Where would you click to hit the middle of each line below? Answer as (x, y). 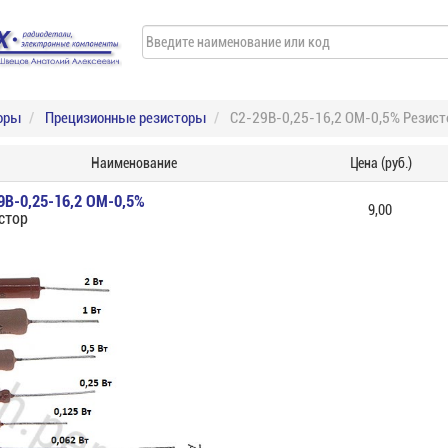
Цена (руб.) (380, 163)
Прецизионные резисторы (125, 118)
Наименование (133, 163)
